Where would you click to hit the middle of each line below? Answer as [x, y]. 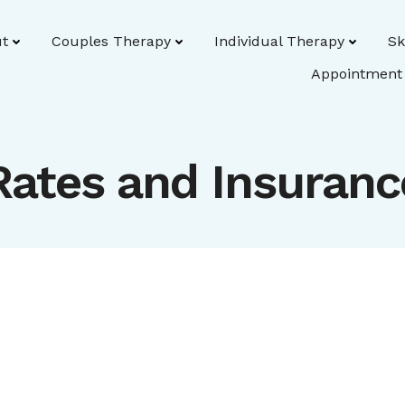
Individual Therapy [279, 41]
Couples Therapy [111, 41]
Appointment [357, 74]
